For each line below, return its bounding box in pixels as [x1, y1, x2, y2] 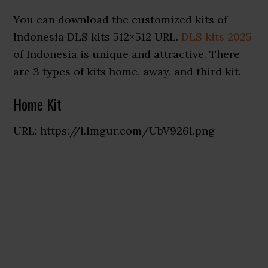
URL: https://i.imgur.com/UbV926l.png [13, 124, 215, 138]
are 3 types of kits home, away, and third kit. [13, 65, 242, 78]
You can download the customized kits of [13, 13, 228, 26]
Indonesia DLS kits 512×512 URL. [13, 30, 182, 44]
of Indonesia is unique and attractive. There [13, 47, 240, 61]
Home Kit [13, 93, 62, 115]
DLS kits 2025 [181, 30, 252, 44]
